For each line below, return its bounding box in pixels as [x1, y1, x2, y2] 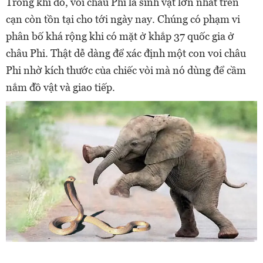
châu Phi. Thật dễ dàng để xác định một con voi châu [6, 46, 246, 59]
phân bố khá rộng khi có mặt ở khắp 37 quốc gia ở [6, 29, 234, 42]
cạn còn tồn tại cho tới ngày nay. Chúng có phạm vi [6, 12, 240, 25]
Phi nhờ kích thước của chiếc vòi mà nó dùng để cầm [6, 63, 246, 76]
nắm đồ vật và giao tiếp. [6, 80, 115, 93]
